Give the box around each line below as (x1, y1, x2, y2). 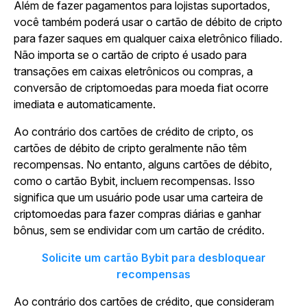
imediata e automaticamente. (14, 97, 158, 111)
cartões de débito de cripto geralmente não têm (14, 141, 247, 155)
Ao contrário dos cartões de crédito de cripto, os (14, 125, 254, 138)
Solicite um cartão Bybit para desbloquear (41, 251, 266, 265)
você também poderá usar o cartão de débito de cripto (14, 15, 282, 29)
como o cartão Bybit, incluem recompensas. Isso (14, 174, 255, 188)
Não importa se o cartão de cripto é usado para (14, 48, 247, 62)
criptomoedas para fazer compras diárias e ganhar (14, 207, 261, 221)
